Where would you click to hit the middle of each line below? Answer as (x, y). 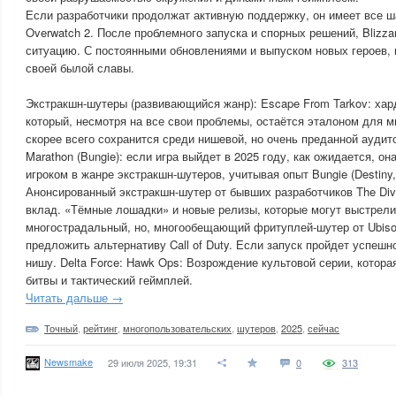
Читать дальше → (74, 297)
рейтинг (100, 328)
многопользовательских (177, 328)
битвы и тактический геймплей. (109, 280)
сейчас (324, 328)
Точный (61, 328)
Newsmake (69, 361)
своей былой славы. (80, 68)
